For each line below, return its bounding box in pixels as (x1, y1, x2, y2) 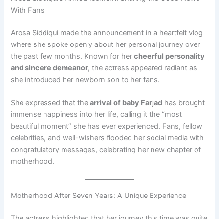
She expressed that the (11, 98, 90, 108)
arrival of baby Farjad (90, 98, 163, 108)
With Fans (11, 6, 45, 15)
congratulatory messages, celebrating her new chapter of (11, 145, 201, 154)
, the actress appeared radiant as (88, 64, 197, 73)
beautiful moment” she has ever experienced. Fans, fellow (11, 122, 203, 131)
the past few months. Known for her (11, 52, 134, 61)
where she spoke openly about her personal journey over (11, 40, 200, 49)
